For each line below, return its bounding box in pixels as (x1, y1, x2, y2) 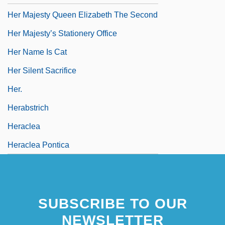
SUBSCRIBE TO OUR (38, 195, 187, 211)
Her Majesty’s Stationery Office (8, 29, 117, 38)
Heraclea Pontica (8, 140, 69, 149)
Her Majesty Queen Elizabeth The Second (8, 10, 158, 19)
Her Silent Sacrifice (8, 66, 76, 75)
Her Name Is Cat (8, 47, 67, 56)
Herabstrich (8, 103, 49, 112)
